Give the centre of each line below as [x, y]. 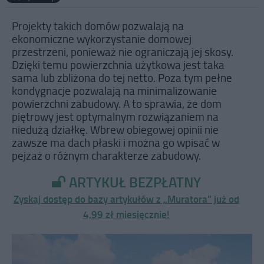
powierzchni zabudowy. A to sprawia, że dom [117, 104]
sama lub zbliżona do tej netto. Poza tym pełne [122, 78]
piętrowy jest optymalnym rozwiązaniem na [115, 117]
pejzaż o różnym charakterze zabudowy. [106, 156]
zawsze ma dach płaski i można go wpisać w [116, 143]
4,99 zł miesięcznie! [126, 214]
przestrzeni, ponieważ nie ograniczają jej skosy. [123, 52]
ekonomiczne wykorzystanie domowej [102, 39]
